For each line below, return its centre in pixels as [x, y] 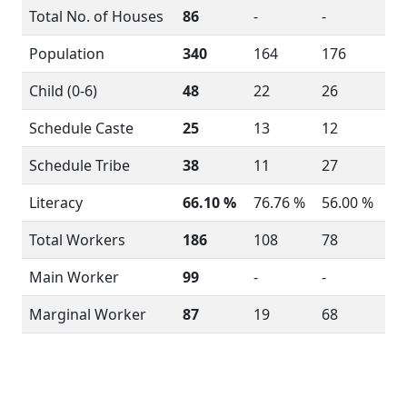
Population [67, 54]
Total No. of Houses [96, 16]
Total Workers [77, 240]
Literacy [56, 203]
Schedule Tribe [79, 165]
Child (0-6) [63, 91]
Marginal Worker [88, 314]
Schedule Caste [81, 128]
